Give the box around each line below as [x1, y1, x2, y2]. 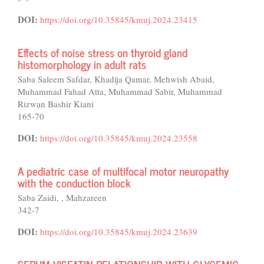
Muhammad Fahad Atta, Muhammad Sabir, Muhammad [18, 85, 222, 97]
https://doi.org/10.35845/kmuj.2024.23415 [40, 14, 197, 25]
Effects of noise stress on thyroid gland [18, 43, 187, 61]
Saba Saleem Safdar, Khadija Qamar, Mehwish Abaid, [18, 73, 214, 85]
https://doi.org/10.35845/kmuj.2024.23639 [40, 226, 197, 237]
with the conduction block [18, 173, 131, 192]
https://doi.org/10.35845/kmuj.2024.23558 [40, 132, 197, 144]
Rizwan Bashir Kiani [18, 98, 94, 110]
